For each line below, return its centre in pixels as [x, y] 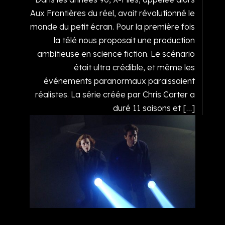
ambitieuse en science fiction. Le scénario [116, 54]
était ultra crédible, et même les [134, 67]
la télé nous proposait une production [124, 40]
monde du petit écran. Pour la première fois [112, 27]
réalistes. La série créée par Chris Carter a [115, 94]
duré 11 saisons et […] [154, 108]
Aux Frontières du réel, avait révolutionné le [112, 13]
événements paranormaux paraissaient [119, 81]
